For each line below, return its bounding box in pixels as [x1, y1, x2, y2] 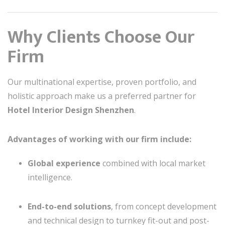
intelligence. [28, 172, 72, 183]
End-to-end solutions [28, 201, 111, 212]
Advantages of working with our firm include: [8, 134, 191, 145]
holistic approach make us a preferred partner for [8, 90, 196, 101]
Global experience [28, 158, 100, 169]
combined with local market [100, 158, 205, 169]
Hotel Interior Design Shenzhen [8, 104, 134, 116]
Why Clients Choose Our [8, 22, 194, 52]
